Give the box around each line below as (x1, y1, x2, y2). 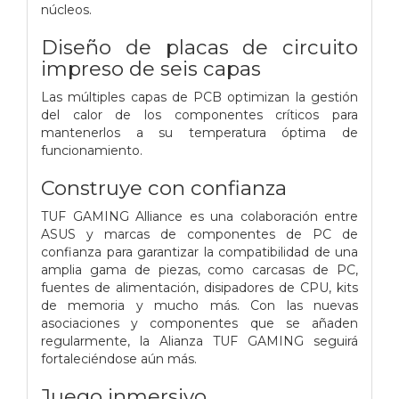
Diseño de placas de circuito (41, 34, 358, 60)
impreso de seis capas (41, 55, 261, 81)
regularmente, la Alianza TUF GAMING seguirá (41, 332, 358, 349)
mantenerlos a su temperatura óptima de (41, 124, 358, 141)
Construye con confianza (41, 175, 287, 200)
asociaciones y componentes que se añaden (41, 314, 358, 331)
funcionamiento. (41, 142, 142, 159)
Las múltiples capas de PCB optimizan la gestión (41, 88, 358, 105)
